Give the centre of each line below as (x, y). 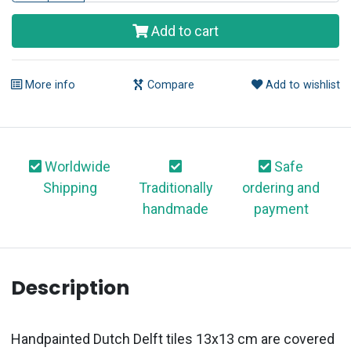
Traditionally (175, 188)
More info (49, 85)
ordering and (281, 188)
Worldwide (76, 167)
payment (281, 209)
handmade (175, 209)
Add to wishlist (301, 85)
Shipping (70, 188)
